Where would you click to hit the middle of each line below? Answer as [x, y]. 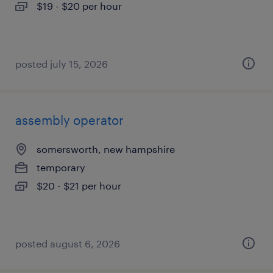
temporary [61, 167]
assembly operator [69, 120]
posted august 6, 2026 [68, 243]
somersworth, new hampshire [106, 149]
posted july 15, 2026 [62, 64]
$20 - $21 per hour [79, 186]
